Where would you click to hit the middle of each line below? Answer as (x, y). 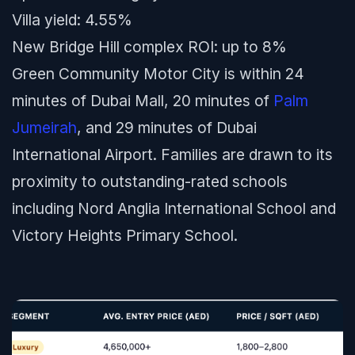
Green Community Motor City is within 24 (158, 74)
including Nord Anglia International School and (174, 208)
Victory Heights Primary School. (125, 235)
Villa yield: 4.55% (72, 20)
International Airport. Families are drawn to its (172, 155)
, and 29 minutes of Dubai (167, 128)
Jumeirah (44, 128)
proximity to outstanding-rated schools (150, 181)
